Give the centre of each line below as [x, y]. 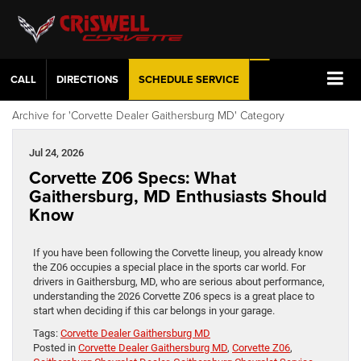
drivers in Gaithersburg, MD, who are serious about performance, [179, 281]
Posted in [56, 347]
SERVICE [216, 79]
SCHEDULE [166, 79]
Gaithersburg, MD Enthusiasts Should [178, 196]
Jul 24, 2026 [56, 152]
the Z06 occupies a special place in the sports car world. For [169, 267]
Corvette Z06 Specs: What [133, 177]
